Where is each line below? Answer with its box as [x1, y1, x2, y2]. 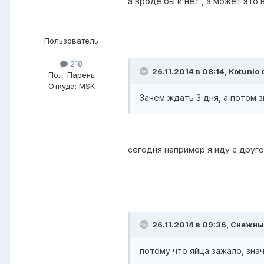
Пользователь [44, 35, 98, 45]
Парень [64, 70, 95, 80]
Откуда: [48, 81, 77, 91]
